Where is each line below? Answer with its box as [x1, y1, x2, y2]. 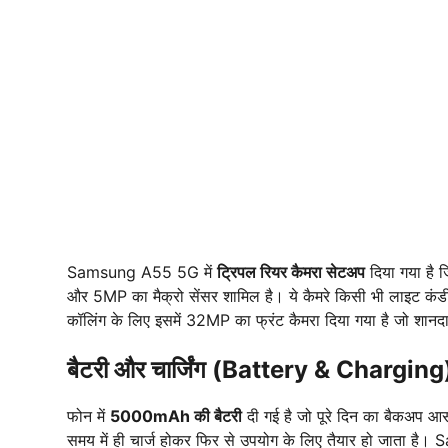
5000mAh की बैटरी [110, 406, 242, 427]
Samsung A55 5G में [67, 262, 217, 283]
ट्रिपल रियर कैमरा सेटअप [217, 262, 365, 283]
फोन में [67, 406, 110, 427]
